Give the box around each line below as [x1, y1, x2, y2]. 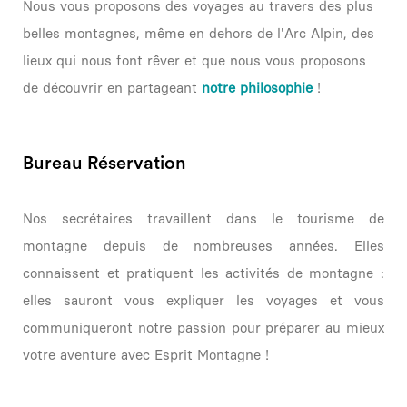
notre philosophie [202, 79, 313, 96]
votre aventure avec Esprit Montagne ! [23, 346, 269, 363]
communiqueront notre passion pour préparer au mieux [23, 319, 384, 336]
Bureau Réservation [23, 154, 185, 173]
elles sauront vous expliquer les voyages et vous [23, 292, 384, 309]
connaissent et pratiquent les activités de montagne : [23, 264, 384, 282]
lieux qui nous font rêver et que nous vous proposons [23, 52, 366, 69]
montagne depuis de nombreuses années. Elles [23, 237, 384, 254]
